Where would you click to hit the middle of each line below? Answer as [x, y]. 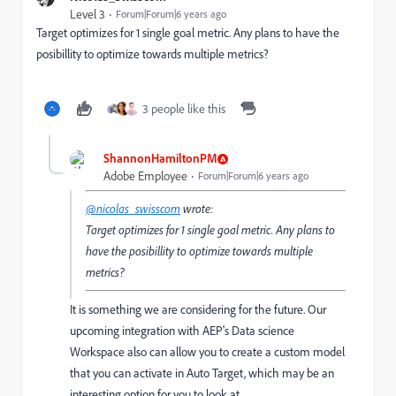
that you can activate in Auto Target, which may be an [202, 373]
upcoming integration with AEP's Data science [182, 331]
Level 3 [88, 15]
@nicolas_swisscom [133, 209]
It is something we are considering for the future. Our [198, 310]
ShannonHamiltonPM [160, 158]
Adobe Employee [145, 176]
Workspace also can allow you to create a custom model [207, 352]
